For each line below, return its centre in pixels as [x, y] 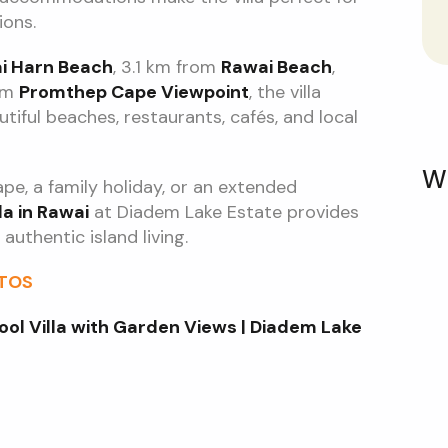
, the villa [284, 92]
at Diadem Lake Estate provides [223, 212]
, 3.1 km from [166, 67]
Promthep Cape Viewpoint [133, 92]
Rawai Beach [276, 67]
